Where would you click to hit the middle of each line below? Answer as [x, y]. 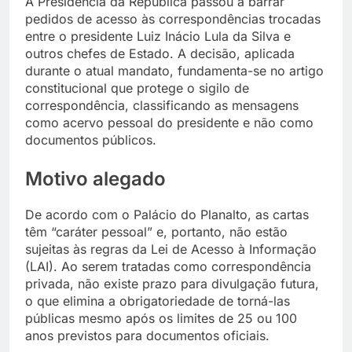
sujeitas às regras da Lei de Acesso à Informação [171, 249]
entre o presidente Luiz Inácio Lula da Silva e [158, 36]
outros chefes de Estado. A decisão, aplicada [160, 53]
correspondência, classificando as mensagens [162, 105]
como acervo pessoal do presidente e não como [169, 122]
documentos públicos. [91, 139]
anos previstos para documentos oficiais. [147, 335]
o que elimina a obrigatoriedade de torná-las [158, 301]
